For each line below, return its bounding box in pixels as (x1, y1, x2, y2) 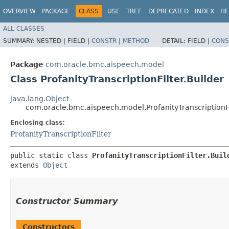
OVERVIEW (3, 8, 36, 15)
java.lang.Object (10, 94, 69, 103)
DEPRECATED (148, 8, 189, 15)
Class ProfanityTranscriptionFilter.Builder (10, 73, 224, 84)
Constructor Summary (16, 196, 118, 206)
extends (10, 161, 43, 169)
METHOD (123, 37, 149, 44)
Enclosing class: (10, 119, 65, 126)
